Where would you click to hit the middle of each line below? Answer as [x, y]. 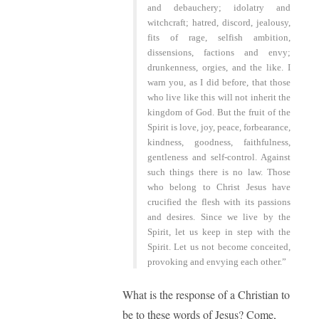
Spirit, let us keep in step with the [219, 232]
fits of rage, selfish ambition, [219, 38]
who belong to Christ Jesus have [219, 187]
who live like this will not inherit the [219, 98]
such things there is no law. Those [219, 172]
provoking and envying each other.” [217, 262]
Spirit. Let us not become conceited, [219, 247]
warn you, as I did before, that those [219, 83]
